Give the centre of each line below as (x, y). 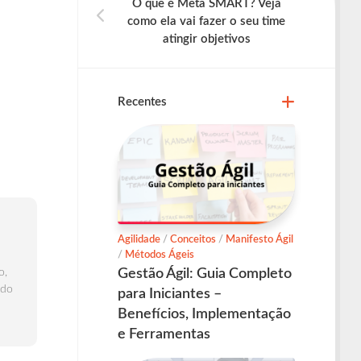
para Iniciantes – (170, 294)
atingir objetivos (206, 39)
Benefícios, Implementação (204, 314)
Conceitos (193, 239)
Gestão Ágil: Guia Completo (205, 274)
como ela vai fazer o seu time (206, 21)
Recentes (142, 102)
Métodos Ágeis (160, 255)
